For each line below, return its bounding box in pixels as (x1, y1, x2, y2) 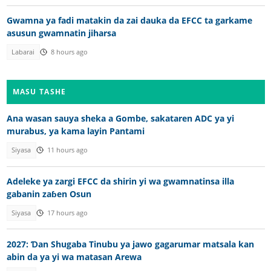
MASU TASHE (12, 87, 67, 97)
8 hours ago (50, 47, 88, 56)
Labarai (11, 47, 35, 56)
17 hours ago (47, 209, 88, 218)
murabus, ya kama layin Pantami (6, 125, 145, 137)
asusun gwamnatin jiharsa (6, 27, 116, 39)
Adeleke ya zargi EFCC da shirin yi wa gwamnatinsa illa (6, 175, 234, 187)
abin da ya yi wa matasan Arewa (6, 250, 142, 263)
